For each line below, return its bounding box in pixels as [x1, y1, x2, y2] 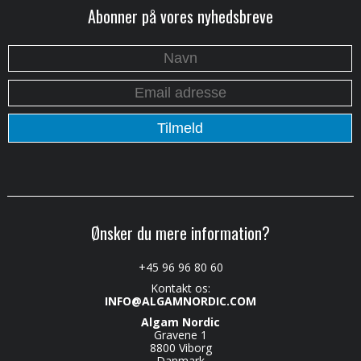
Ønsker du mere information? [91, 220, 270, 245]
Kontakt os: [151, 280, 210, 296]
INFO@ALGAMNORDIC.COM [105, 293, 256, 309]
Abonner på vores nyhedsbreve [88, 3, 273, 28]
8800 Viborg [149, 339, 212, 355]
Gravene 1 [154, 326, 207, 342]
